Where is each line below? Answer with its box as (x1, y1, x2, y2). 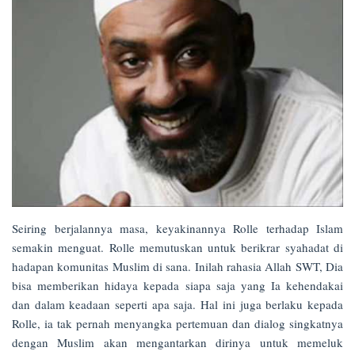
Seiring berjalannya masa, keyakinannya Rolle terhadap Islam (12, 219, 343, 236)
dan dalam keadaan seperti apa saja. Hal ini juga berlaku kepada (12, 296, 343, 312)
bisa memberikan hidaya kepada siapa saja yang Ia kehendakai (12, 277, 343, 293)
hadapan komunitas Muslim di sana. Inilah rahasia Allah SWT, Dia (12, 258, 343, 274)
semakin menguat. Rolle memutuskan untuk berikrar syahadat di (12, 239, 343, 255)
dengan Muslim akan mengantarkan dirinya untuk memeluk (12, 334, 343, 350)
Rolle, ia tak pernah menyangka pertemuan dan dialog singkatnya (12, 315, 343, 331)
